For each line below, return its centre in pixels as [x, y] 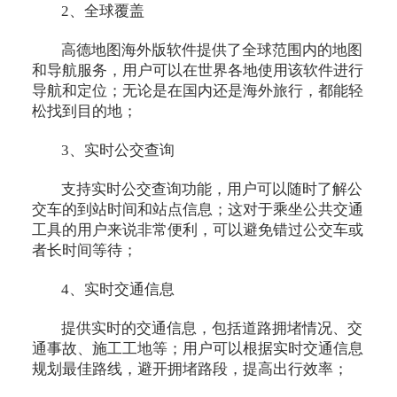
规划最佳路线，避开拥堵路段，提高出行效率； [190, 369]
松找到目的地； [84, 111]
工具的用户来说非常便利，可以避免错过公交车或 [197, 230]
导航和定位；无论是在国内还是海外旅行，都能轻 [197, 91]
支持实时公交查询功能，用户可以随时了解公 [212, 189]
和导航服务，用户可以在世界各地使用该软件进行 [197, 70]
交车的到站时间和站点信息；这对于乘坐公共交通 [197, 209]
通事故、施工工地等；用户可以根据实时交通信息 [197, 348]
